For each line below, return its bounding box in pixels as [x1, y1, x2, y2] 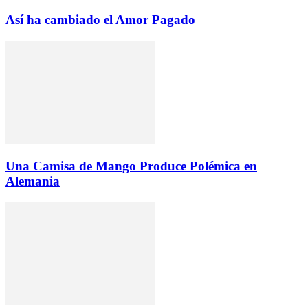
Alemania [5, 174, 60, 189]
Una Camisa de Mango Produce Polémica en [5, 159, 257, 174]
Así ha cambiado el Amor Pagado [5, 12, 195, 27]
